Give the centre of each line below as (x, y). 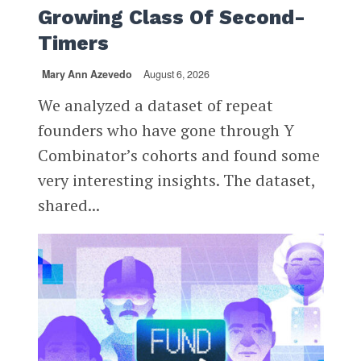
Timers (73, 43)
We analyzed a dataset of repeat (155, 105)
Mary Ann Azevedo (87, 74)
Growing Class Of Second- (171, 17)
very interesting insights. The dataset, (176, 180)
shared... (68, 205)
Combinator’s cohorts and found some (178, 155)
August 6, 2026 (176, 74)
